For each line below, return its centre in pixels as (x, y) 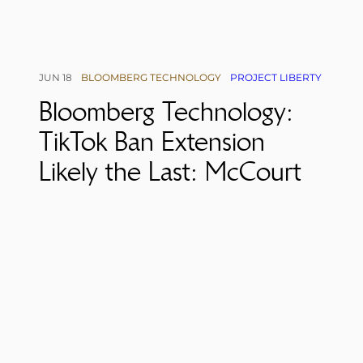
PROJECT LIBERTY (276, 78)
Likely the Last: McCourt (170, 172)
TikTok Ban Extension (152, 142)
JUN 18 (56, 78)
